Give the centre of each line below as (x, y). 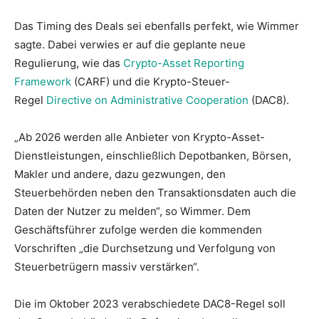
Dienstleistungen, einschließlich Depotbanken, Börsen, (153, 155)
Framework (43, 81)
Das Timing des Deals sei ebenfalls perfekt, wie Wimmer (157, 26)
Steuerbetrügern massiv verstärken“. (107, 266)
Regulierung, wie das (69, 63)
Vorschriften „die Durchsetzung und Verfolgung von (145, 248)
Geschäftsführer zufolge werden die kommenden (138, 229)
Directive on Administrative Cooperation (147, 100)
